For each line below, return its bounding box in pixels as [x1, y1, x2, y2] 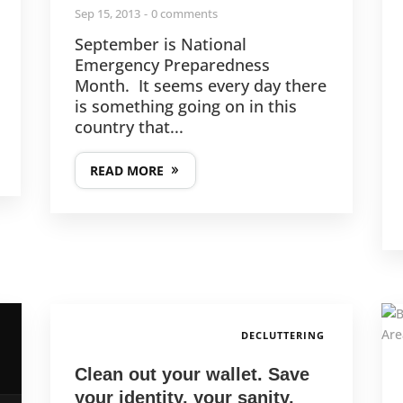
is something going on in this [74, 95, 297, 118]
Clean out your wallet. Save [74, 364, 309, 385]
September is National [74, 33, 246, 56]
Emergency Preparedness [74, 54, 270, 76]
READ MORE [89, 162, 164, 180]
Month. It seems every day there [74, 75, 327, 97]
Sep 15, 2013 [74, 5, 140, 22]
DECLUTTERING [241, 328, 326, 343]
